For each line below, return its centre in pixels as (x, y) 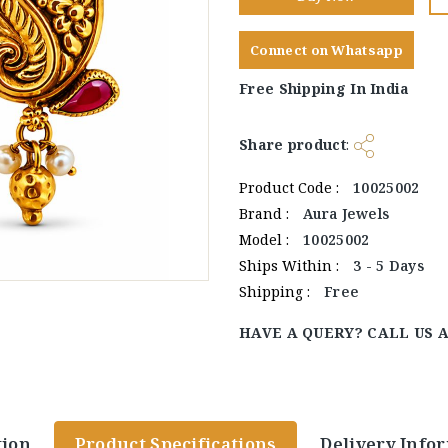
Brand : (266, 213)
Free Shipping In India (324, 88)
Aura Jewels (346, 213)
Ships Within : (291, 265)
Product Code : (291, 187)
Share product (292, 144)
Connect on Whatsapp (326, 50)
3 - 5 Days (388, 265)
